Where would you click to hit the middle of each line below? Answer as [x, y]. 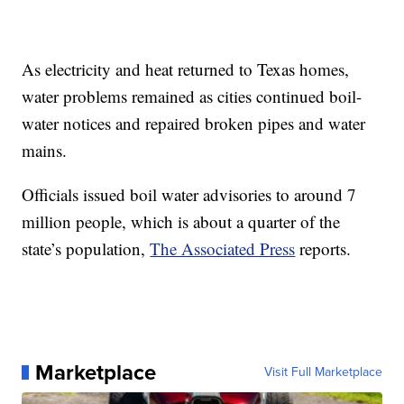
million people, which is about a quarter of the [181, 221]
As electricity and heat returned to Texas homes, [186, 69]
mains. [45, 150]
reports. [323, 248]
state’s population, [86, 248]
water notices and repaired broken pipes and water [194, 123]
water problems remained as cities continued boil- [192, 96]
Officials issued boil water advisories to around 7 [189, 194]
